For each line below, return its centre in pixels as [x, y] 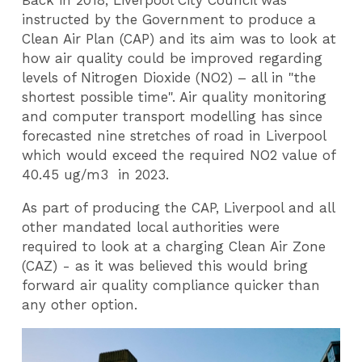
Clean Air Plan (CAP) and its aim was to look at [179, 39]
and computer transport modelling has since [173, 117]
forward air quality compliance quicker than [171, 285]
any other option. [80, 304]
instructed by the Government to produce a [169, 20]
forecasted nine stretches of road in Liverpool [174, 136]
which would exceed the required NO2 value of [179, 156]
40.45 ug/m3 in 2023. [96, 175]
